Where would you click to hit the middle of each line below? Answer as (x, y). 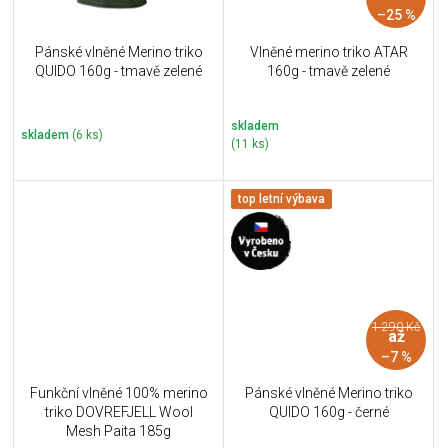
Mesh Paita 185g (118, 431)
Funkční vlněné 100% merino (118, 393)
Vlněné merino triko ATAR (328, 51)
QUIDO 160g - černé (328, 412)
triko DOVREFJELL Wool (118, 412)
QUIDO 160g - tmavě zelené (118, 70)
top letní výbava (281, 198)
